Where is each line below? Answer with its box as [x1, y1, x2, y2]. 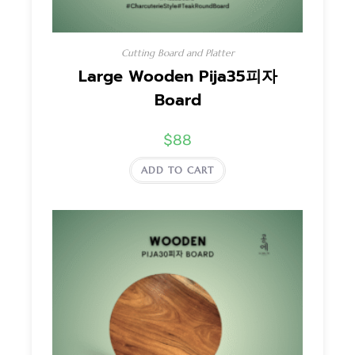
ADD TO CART [141, 164, 214, 177]
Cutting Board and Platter [120, 47, 235, 59]
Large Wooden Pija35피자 [78, 64, 277, 89]
